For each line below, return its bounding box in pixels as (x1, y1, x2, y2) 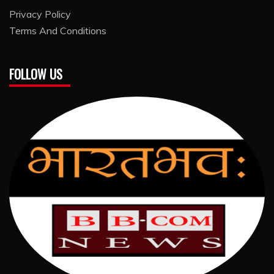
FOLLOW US (9, 64, 62, 83)
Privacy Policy (9, 7, 71, 20)
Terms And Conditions (9, 24, 106, 37)
